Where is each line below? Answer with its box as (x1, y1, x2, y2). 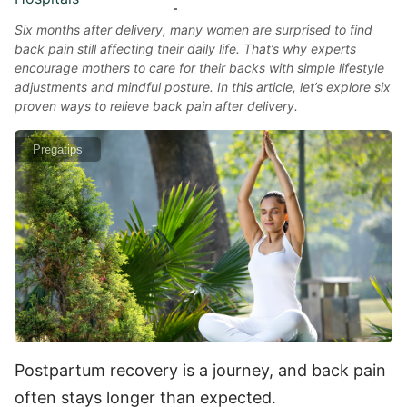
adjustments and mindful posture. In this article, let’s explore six (15, 79, 391, 94)
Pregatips (33, 143, 83, 156)
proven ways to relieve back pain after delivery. (15, 98, 298, 114)
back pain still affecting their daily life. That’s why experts (15, 41, 356, 56)
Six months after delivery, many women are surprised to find (15, 22, 372, 37)
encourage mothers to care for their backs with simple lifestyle (15, 60, 384, 75)
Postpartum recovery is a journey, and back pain (15, 360, 386, 380)
